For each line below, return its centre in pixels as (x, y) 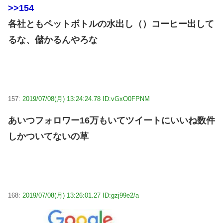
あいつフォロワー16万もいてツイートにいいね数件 (111, 120)
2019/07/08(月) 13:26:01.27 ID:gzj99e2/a (81, 195)
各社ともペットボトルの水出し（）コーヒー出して (111, 24)
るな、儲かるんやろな (53, 40)
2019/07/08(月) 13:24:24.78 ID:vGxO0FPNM (86, 99)
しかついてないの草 (48, 136)
